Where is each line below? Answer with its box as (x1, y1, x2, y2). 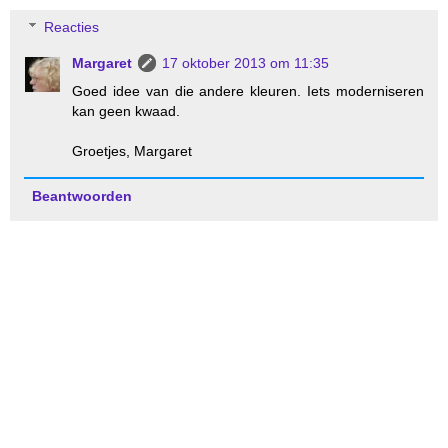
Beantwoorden (31, 188, 132, 205)
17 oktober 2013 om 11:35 (162, 55, 330, 72)
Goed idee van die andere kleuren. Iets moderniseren (72, 83, 424, 100)
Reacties (44, 19, 100, 36)
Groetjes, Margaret (72, 143, 193, 160)
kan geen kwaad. (72, 103, 181, 120)
